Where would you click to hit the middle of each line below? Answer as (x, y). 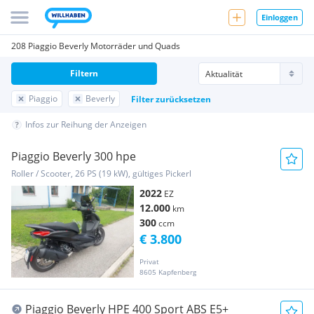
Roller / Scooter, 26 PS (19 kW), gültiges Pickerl (101, 173)
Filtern (84, 73)
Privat (149, 262)
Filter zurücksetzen (171, 99)
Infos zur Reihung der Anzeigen (86, 124)
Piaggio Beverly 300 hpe (74, 156)
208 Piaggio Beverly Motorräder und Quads (96, 46)
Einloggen (280, 17)
